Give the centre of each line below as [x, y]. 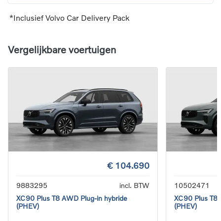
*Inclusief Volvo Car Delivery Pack [69, 17]
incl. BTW [134, 185]
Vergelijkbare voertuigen [62, 50]
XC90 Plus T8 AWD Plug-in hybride [72, 198]
